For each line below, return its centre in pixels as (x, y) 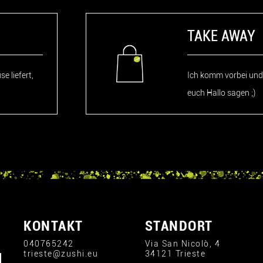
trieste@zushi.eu (61, 254)
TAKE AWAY (221, 36)
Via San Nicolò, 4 (182, 244)
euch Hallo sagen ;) (221, 93)
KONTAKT (53, 226)
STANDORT (179, 226)
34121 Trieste (175, 254)
